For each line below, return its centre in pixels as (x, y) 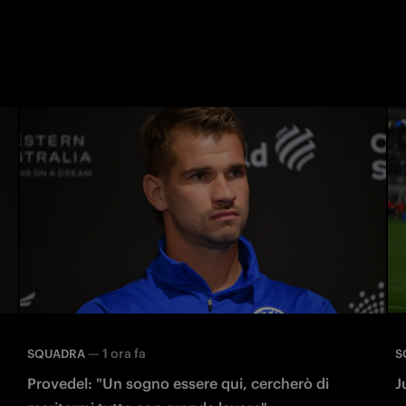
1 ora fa (124, 353)
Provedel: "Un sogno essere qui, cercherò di (178, 383)
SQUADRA (56, 353)
